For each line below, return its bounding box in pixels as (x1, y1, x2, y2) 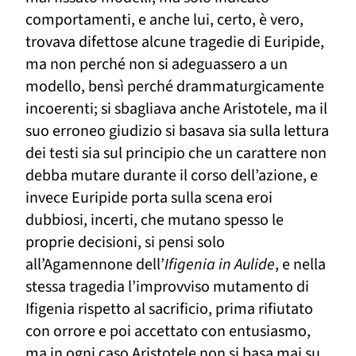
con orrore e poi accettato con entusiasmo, (25, 320, 311, 343)
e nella (282, 253, 326, 277)
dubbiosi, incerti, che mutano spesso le (25, 209, 284, 232)
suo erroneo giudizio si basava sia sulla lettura (25, 120, 329, 143)
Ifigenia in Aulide (164, 253, 275, 277)
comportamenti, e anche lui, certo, (25, 9, 259, 32)
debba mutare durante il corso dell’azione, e (25, 164, 318, 188)
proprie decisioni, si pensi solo (25, 231, 225, 254)
